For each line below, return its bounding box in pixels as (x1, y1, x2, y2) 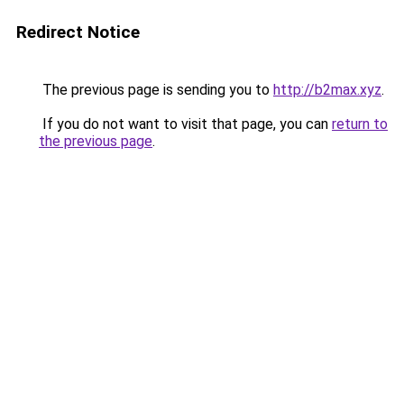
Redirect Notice (16, 22, 140, 42)
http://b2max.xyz (273, 81, 381, 98)
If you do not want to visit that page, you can (39, 115, 332, 133)
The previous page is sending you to (39, 81, 273, 98)
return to (332, 115, 388, 133)
